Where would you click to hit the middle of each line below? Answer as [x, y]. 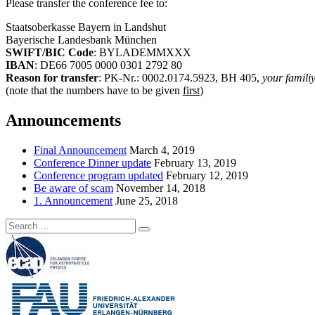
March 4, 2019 [162, 150]
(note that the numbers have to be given [94, 90]
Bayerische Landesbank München [81, 39]
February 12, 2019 [207, 175]
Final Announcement [80, 150]
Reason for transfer [52, 77]
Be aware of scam [73, 188]
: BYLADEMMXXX [142, 52]
